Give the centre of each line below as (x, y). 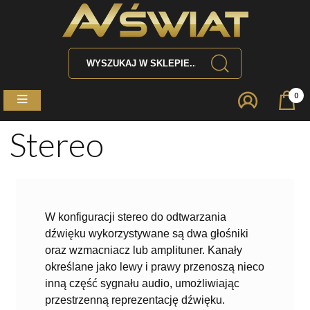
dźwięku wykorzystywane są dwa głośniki (147, 233)
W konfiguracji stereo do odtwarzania (136, 217)
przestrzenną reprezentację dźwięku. (135, 300)
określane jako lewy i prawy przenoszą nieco (155, 266)
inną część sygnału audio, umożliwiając (142, 283)
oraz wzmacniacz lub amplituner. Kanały (144, 250)
